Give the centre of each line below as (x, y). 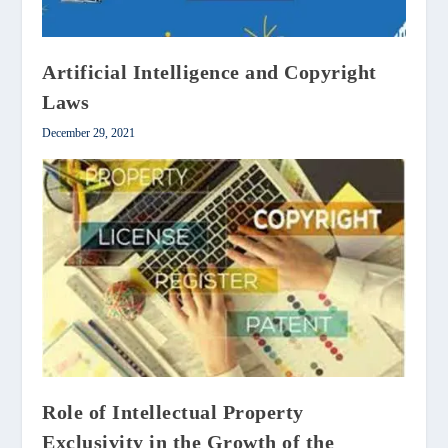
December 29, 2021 (89, 133)
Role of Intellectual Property (173, 412)
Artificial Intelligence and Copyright (209, 72)
